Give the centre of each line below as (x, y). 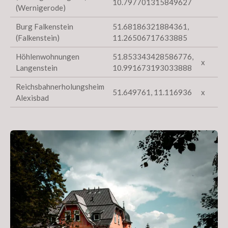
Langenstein (37, 67)
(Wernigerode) (41, 7)
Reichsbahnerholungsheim (60, 86)
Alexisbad (33, 97)
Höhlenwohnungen (48, 56)
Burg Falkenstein (45, 26)
